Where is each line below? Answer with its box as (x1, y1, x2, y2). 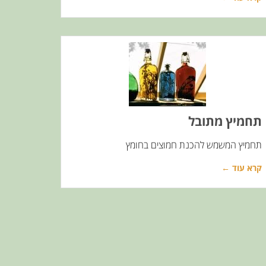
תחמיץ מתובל (188, 113, 262, 129)
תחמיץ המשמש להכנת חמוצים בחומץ (126, 138, 262, 151)
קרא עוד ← (221, 162, 262, 173)
